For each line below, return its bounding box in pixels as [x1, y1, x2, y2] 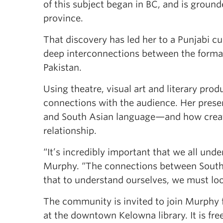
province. [43, 13, 83, 23]
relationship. [43, 125, 97, 136]
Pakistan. [43, 62, 82, 73]
